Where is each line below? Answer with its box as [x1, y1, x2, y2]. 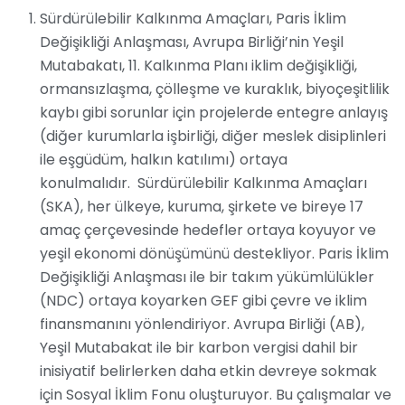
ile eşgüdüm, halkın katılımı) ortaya [40, 149, 287, 171]
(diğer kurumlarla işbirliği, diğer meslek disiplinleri [40, 126, 386, 147]
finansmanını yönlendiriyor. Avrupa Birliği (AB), [40, 314, 364, 335]
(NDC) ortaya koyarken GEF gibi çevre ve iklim [40, 290, 367, 312]
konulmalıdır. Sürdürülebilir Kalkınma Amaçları [40, 173, 367, 194]
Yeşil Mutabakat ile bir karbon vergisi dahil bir [40, 337, 358, 359]
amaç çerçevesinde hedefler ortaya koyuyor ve [40, 220, 376, 241]
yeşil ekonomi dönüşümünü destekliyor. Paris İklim [40, 243, 389, 265]
